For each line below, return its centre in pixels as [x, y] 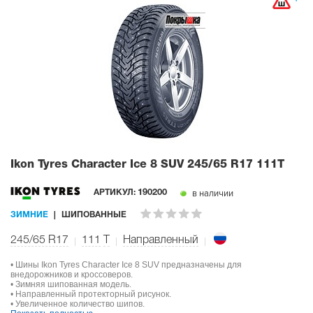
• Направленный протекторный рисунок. [91, 294]
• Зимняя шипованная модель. [71, 284]
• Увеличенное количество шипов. [78, 304]
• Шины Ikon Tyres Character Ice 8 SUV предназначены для [126, 264]
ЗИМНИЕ [29, 215]
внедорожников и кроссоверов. [72, 274]
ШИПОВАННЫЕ [94, 215]
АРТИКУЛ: [116, 192]
